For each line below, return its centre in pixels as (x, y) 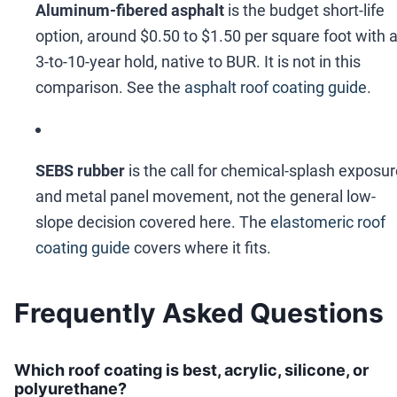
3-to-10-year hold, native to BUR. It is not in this (198, 62)
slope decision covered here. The (151, 222)
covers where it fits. (202, 248)
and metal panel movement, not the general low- (206, 197)
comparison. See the (108, 88)
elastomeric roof (328, 222)
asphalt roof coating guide (276, 88)
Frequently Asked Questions (199, 313)
